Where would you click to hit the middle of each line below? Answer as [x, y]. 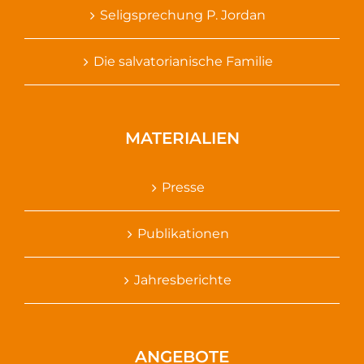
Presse [183, 188]
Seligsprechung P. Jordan [183, 15]
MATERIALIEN [182, 139]
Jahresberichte [183, 280]
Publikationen [183, 234]
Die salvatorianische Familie [183, 62]
